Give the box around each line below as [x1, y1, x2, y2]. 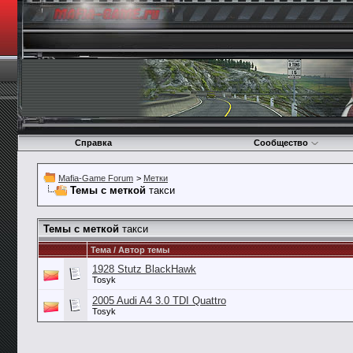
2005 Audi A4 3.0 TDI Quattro [92, 295, 226, 307]
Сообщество [254, 138, 308, 147]
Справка [74, 138, 112, 147]
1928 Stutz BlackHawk [92, 263, 196, 275]
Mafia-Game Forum [58, 173, 133, 183]
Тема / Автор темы [91, 245, 169, 255]
